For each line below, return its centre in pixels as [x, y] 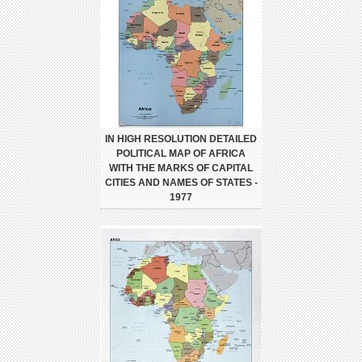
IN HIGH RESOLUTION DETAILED [181, 139]
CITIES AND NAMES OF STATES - [181, 183]
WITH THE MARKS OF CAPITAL [181, 168]
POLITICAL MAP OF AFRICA [181, 154]
